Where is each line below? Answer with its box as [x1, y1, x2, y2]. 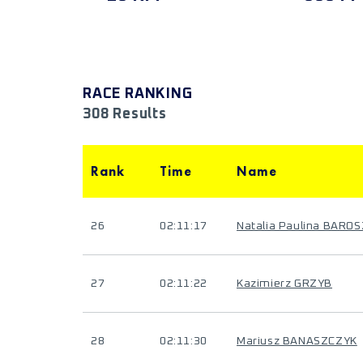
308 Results [83, 107, 167, 122]
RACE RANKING [83, 87, 193, 101]
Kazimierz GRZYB [237, 278, 332, 289]
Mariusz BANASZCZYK [237, 335, 357, 347]
